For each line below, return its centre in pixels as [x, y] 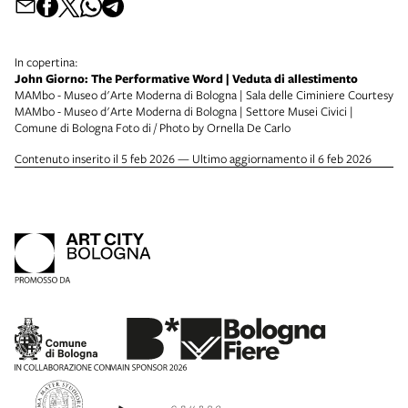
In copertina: [46, 62]
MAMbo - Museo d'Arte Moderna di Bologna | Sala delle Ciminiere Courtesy [204, 95]
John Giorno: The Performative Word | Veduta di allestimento [186, 79]
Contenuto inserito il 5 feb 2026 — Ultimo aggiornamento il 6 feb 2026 [193, 159]
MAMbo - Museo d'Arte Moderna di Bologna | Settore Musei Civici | [184, 112]
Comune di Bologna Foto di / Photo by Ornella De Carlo [153, 128]
